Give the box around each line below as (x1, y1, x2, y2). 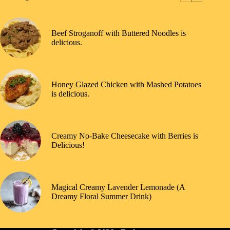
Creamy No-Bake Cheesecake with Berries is (51, 131, 198, 141)
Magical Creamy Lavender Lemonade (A (51, 183, 185, 192)
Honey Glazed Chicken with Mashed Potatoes (51, 80, 201, 89)
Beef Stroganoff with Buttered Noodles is (51, 29, 186, 38)
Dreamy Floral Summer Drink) (51, 192, 151, 201)
